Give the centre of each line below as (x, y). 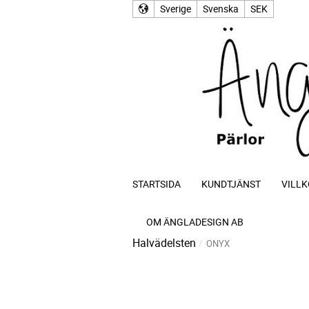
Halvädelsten (164, 242)
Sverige (176, 9)
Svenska (221, 9)
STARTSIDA (157, 183)
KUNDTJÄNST (231, 183)
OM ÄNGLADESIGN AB (195, 221)
